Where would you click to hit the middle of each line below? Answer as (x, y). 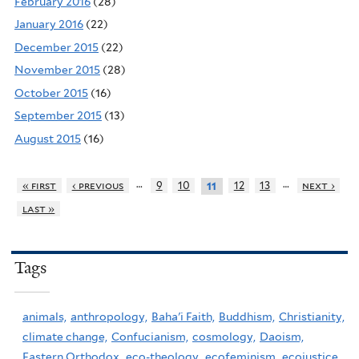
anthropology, (109, 316)
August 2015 (48, 138)
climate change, (65, 336)
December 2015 (56, 47)
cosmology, (224, 336)
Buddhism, (247, 316)
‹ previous (98, 185)
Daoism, (282, 336)
